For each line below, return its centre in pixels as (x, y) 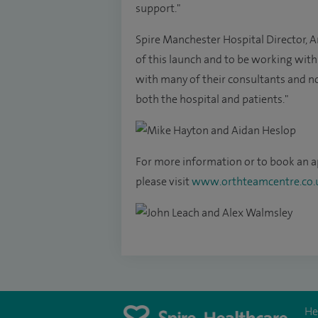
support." (158, 9)
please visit (164, 182)
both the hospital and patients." (212, 99)
